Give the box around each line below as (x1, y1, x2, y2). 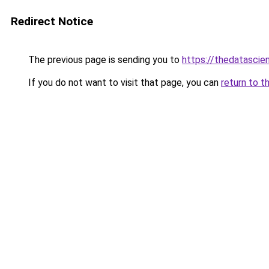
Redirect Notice (11, 14, 93, 28)
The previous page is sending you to (26, 54, 182, 65)
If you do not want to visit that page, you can (26, 77, 221, 88)
